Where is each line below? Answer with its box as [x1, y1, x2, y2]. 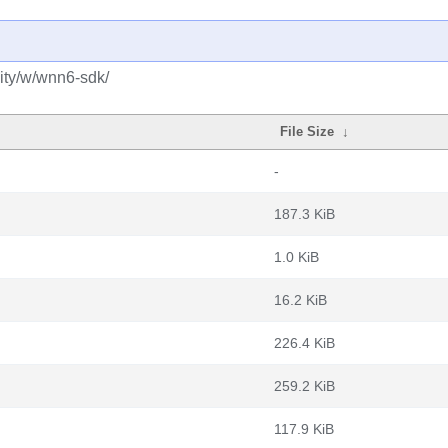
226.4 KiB [274, 335, 335, 351]
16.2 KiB [274, 292, 327, 308]
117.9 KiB [274, 421, 334, 437]
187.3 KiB [274, 206, 335, 222]
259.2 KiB [274, 378, 335, 394]
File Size [280, 124, 335, 139]
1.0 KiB [274, 249, 319, 265]
